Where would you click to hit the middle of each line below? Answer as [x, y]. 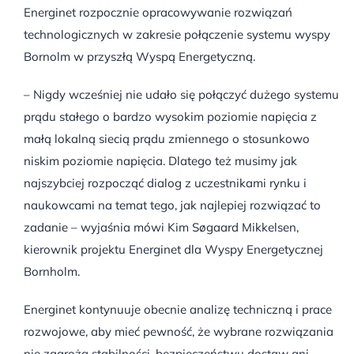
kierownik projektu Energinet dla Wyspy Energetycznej [173, 250]
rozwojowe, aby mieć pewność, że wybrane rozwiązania [178, 332]
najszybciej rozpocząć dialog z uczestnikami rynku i [165, 183]
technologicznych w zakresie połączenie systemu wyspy [177, 35]
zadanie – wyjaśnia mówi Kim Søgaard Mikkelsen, [161, 228]
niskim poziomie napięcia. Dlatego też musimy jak [160, 161]
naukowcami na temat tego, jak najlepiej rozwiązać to [172, 205]
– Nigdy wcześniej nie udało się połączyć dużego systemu [181, 95]
